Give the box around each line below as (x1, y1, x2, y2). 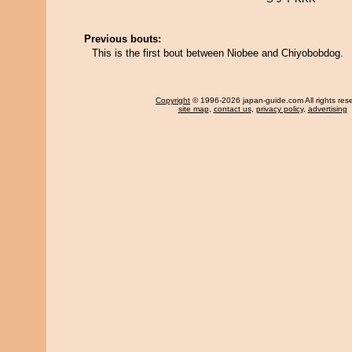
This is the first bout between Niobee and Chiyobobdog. (92, 47, 343, 59)
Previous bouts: (84, 33, 161, 45)
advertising (307, 104, 347, 113)
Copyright (156, 96, 190, 104)
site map (178, 104, 209, 113)
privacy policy (255, 104, 303, 113)
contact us (213, 104, 251, 113)
